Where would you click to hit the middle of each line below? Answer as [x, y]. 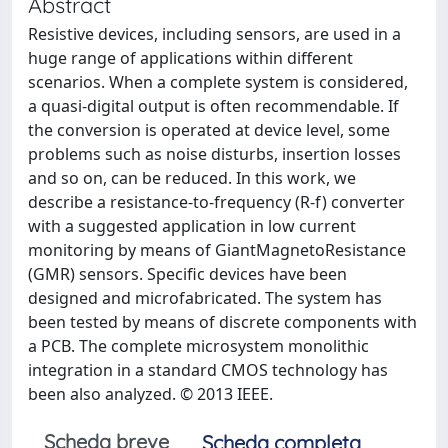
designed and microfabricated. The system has [205, 298]
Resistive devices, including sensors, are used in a [214, 34]
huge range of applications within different [190, 58]
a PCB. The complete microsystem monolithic [198, 346]
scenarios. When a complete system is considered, [218, 82]
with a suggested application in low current [192, 226]
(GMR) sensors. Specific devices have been [187, 274]
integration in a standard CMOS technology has [208, 370]
